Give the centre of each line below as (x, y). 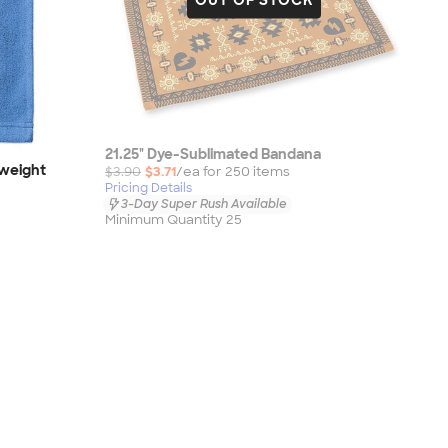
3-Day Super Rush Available (204, 203)
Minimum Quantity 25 (173, 220)
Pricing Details (148, 187)
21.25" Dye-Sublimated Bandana (213, 153)
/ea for (200, 171)
